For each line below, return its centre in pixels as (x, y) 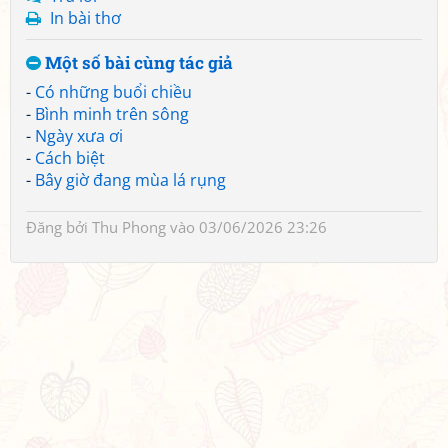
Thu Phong (129, 227)
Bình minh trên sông (112, 114)
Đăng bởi (59, 227)
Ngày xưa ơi (79, 136)
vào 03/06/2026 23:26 (246, 227)
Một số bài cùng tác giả (137, 62)
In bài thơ (85, 18)
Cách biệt (70, 158)
